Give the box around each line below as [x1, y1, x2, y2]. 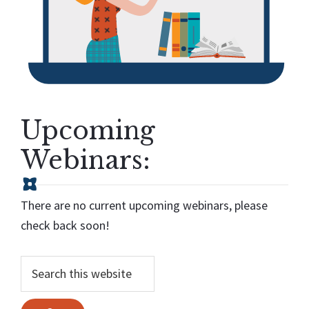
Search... [20, 257, 63, 273]
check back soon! [21, 217, 110, 233]
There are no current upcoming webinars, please [21, 197, 268, 213]
